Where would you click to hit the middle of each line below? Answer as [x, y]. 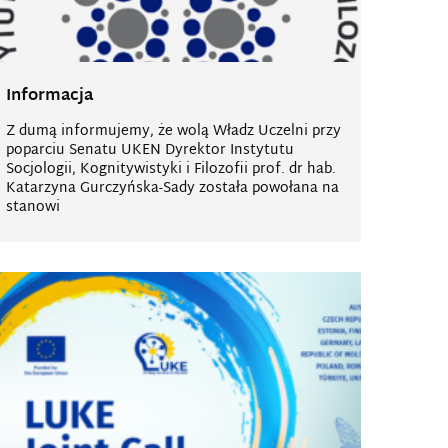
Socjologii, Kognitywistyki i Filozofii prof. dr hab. [171, 169]
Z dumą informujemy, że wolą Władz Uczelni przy [173, 131]
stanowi [33, 207]
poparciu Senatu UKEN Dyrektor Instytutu [150, 150]
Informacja [49, 96]
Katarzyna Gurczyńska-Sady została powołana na [172, 188]
